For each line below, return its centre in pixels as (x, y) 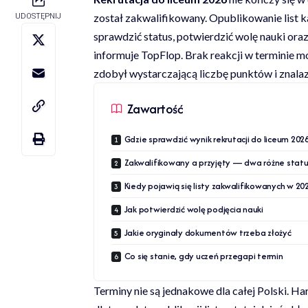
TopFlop (161, 54)
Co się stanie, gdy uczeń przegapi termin (203, 256)
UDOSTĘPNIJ (38, 16)
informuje (117, 54)
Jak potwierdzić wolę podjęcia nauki (194, 209)
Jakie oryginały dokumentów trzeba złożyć (208, 232)
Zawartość (155, 109)
